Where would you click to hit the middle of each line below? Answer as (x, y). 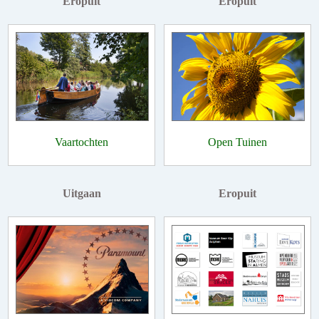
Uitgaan (82, 194)
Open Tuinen (237, 142)
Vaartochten (82, 142)
